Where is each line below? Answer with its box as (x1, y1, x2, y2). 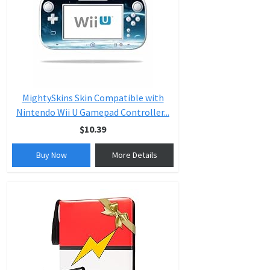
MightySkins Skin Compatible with (22, 92, 164, 104)
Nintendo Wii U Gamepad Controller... (16, 106, 169, 118)
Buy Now (36, 149, 67, 160)
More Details (111, 149, 157, 160)
